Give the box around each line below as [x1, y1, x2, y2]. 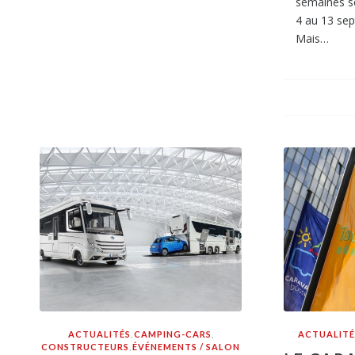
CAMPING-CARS [134, 328, 212, 339]
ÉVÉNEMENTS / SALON [132, 341, 241, 352]
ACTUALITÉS [68, 328, 132, 339]
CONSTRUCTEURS [41, 341, 130, 352]
